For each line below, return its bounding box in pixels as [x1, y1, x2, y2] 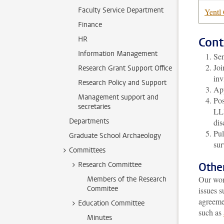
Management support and [78, 92, 158, 102]
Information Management [78, 49, 157, 58]
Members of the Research [87, 174, 166, 184]
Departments [69, 116, 109, 126]
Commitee [87, 184, 118, 193]
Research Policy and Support [78, 78, 166, 87]
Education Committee [78, 198, 144, 208]
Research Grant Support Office [78, 63, 172, 73]
